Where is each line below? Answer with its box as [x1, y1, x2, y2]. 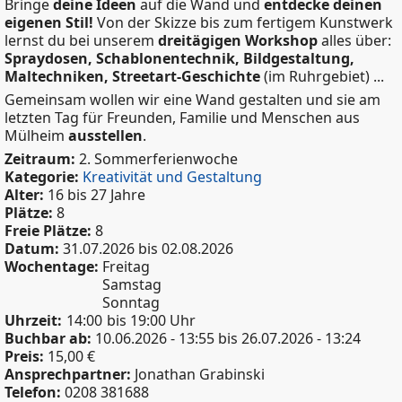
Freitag [102, 256, 150, 276]
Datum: [4, 238, 63, 258]
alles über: [318, 30, 391, 50]
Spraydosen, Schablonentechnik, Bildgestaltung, [4, 48, 354, 68]
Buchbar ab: [4, 328, 95, 348]
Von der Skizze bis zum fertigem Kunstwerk [97, 12, 393, 32]
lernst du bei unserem [4, 30, 158, 50]
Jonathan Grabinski [135, 363, 265, 384]
